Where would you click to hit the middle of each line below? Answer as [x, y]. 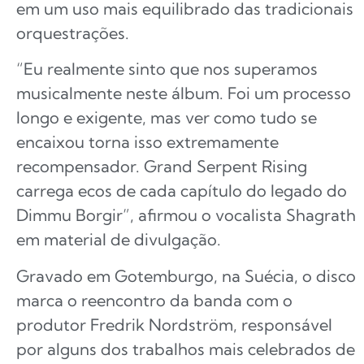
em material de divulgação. [119, 240]
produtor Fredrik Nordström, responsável [174, 324]
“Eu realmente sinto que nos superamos [167, 69]
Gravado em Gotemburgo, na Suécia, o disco [186, 275]
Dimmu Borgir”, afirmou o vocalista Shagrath [186, 215]
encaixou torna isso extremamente [147, 142]
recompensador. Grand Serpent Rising [162, 167]
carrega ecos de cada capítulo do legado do [182, 191]
